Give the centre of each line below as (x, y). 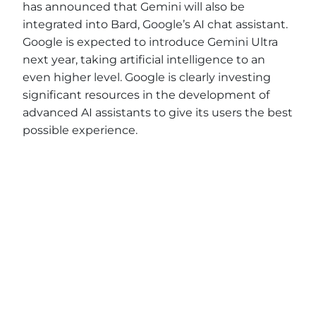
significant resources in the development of (146, 95)
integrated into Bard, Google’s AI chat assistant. (155, 24)
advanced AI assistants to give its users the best (158, 113)
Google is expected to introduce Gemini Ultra (150, 42)
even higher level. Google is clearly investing (147, 77)
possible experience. (80, 130)
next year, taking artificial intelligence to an (144, 60)
